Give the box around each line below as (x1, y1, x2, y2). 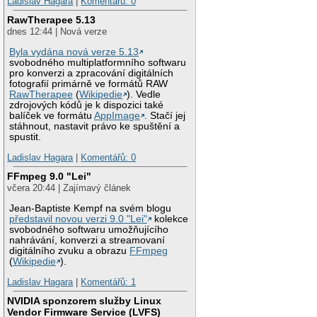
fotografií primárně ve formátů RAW (9, 78, 168, 89)
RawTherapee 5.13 (7, 14, 96, 26)
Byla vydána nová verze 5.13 (9, 46, 139, 57)
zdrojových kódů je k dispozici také (9, 99, 164, 110)
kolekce (151, 213, 189, 224)
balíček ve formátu (9, 110, 95, 121)
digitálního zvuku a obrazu (9, 245, 130, 256)
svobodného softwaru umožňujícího (9, 224, 169, 235)
